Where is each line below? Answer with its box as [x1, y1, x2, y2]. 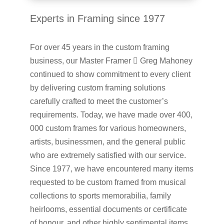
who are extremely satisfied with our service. [29, 150, 186, 159]
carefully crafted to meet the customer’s [29, 96, 168, 105]
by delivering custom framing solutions [29, 83, 165, 92]
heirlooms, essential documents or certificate [29, 204, 187, 213]
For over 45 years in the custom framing [29, 42, 169, 51]
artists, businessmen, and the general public [29, 137, 185, 146]
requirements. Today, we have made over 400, [29, 110, 192, 119]
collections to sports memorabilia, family [29, 191, 171, 200]
